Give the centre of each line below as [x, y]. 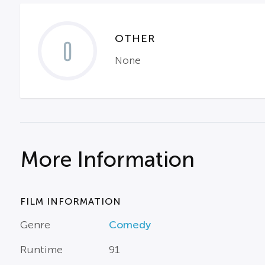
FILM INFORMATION [70, 201]
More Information [107, 160]
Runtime [41, 250]
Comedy [130, 225]
